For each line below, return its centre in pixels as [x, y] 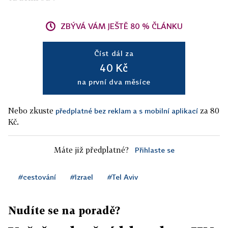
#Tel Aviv [123, 177]
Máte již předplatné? [91, 150]
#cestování [37, 177]
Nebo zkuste [32, 110]
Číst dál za [114, 53]
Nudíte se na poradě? [64, 210]
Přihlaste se [154, 150]
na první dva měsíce [114, 82]
